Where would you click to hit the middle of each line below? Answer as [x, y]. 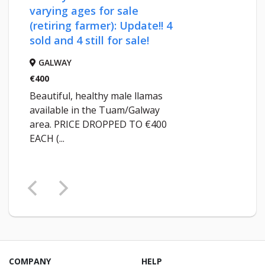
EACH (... [47, 139]
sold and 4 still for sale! [89, 41]
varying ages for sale [84, 11]
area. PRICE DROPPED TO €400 [98, 125]
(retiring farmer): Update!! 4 [101, 26]
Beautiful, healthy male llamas [96, 96]
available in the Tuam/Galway [95, 110]
